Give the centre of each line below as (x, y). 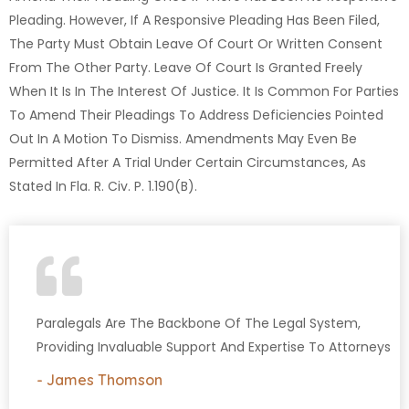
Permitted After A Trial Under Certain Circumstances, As (188, 163)
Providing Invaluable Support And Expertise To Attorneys (214, 347)
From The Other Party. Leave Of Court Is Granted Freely (186, 68)
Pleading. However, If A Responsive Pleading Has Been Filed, (194, 21)
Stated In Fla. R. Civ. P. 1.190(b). (103, 187)
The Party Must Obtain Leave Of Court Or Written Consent (196, 44)
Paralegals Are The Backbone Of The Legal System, (199, 324)
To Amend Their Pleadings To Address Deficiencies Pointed (196, 115)
